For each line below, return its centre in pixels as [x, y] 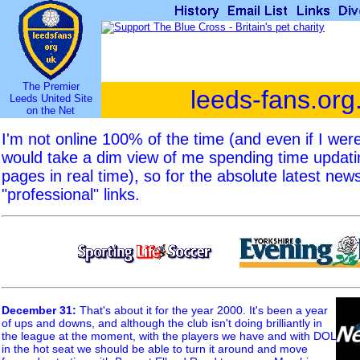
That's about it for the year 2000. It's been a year [202, 311]
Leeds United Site [51, 98]
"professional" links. [71, 195]
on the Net [51, 110]
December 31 [37, 311]
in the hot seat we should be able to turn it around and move [155, 349]
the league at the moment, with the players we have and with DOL [169, 336]
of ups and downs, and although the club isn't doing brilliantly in [162, 323]
